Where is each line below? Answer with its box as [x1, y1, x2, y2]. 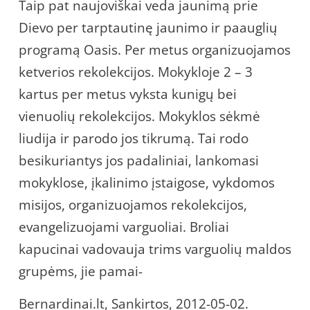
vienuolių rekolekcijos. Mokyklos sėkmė [19, 107, 260, 125]
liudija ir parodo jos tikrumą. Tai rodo [19, 129, 248, 147]
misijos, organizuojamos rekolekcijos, [19, 195, 247, 214]
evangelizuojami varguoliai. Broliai [19, 217, 229, 236]
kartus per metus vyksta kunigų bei [19, 84, 237, 103]
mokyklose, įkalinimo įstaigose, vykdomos [19, 173, 275, 192]
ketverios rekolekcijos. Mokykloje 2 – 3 [19, 62, 253, 81]
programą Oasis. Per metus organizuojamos [19, 40, 291, 59]
